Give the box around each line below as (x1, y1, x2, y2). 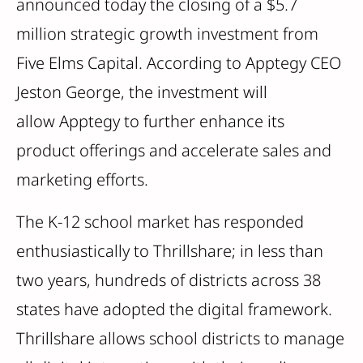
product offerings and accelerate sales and (16, 139, 331, 161)
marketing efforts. (16, 169, 148, 190)
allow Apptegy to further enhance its (16, 110, 284, 132)
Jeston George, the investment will (16, 81, 267, 103)
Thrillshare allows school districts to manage (16, 327, 344, 349)
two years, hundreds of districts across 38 (16, 269, 321, 291)
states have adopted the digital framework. (16, 298, 332, 320)
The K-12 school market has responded (16, 211, 304, 233)
